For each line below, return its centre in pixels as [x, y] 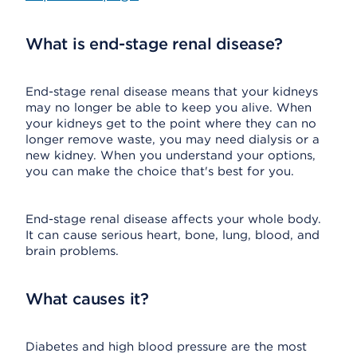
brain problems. [72, 251]
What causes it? [87, 299]
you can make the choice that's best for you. [160, 171]
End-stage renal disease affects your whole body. [173, 219]
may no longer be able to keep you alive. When [169, 108]
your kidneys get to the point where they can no [171, 124]
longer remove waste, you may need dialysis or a [173, 139]
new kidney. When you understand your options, [171, 155]
